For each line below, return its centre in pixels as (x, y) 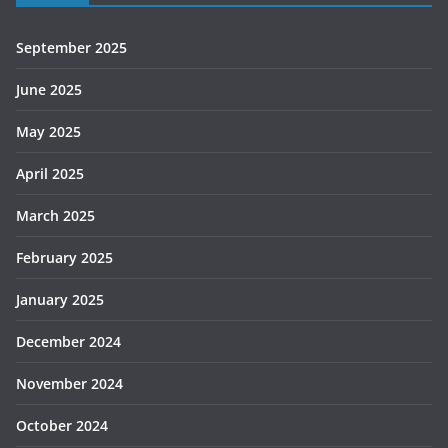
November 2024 (69, 384)
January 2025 (60, 300)
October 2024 (62, 426)
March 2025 (55, 216)
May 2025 (48, 132)
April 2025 (50, 174)
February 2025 (64, 258)
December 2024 (68, 342)
